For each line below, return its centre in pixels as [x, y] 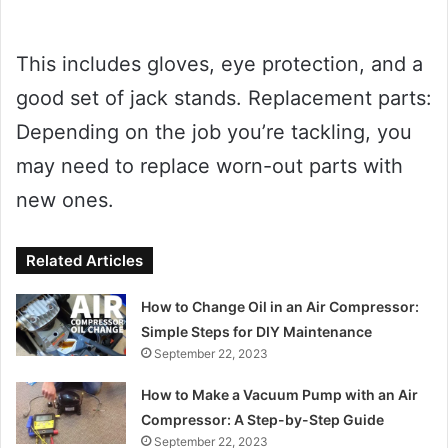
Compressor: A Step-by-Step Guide [263, 419]
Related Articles [84, 260]
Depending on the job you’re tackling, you [214, 131]
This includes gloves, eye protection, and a [219, 63]
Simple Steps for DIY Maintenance [257, 331]
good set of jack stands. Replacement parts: [224, 97]
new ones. [65, 199]
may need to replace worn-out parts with [209, 165]
